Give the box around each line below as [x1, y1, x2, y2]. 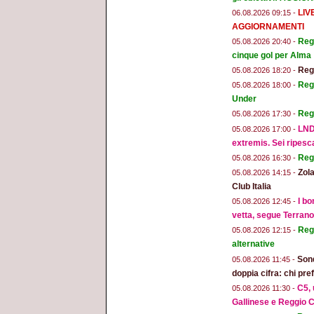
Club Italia [232, 182, 271, 192]
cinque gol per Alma [232, 50, 311, 60]
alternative [232, 239, 275, 250]
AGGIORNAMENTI [232, 21, 304, 32]
